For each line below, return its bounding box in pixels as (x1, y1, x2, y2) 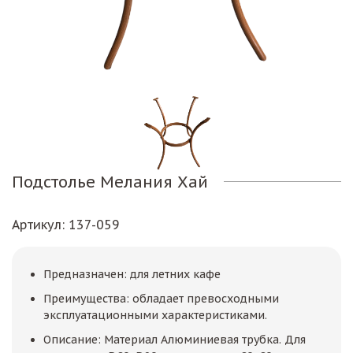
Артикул (12, 216, 61, 232)
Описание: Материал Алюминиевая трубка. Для (43, 332, 306, 347)
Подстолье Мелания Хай (12, 171, 208, 192)
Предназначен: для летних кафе (43, 266, 224, 281)
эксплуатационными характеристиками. (43, 307, 270, 322)
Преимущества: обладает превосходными (43, 291, 279, 306)
